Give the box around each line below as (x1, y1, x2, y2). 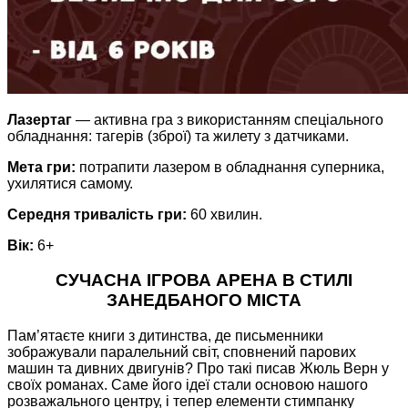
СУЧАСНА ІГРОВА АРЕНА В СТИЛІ (56, 270, 352, 291)
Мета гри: (7, 158, 76, 175)
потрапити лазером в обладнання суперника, (76, 158, 384, 175)
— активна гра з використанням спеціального (72, 111, 383, 127)
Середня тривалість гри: (7, 206, 187, 222)
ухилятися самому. (7, 175, 133, 191)
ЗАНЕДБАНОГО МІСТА (107, 291, 301, 311)
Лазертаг (7, 111, 72, 127)
